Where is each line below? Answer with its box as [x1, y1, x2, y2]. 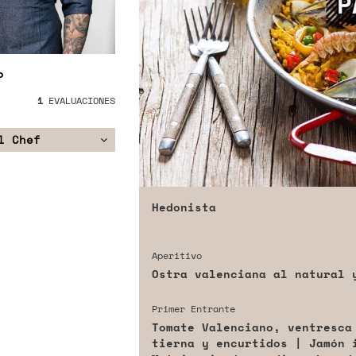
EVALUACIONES [42, 94, 115, 108]
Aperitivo [151, 249, 202, 263]
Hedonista [151, 199, 216, 216]
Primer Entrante [151, 302, 235, 316]
